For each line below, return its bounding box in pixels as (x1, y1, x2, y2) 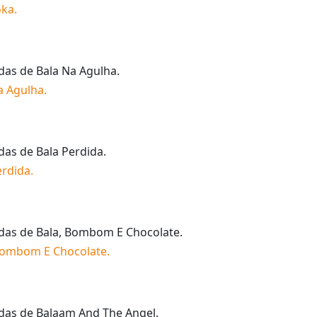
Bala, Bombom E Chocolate (36, 224, 180, 240)
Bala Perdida (36, 143, 103, 159)
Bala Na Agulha (36, 62, 117, 79)
